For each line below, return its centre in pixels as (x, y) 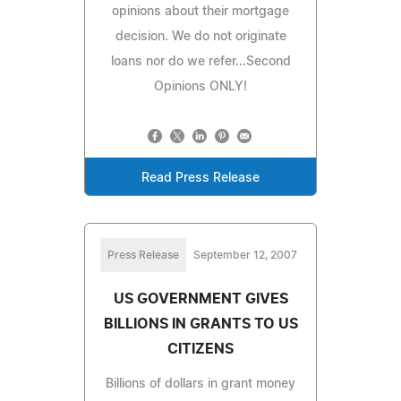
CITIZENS (200, 349)
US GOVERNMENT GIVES (200, 299)
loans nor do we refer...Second (200, 61)
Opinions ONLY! (200, 86)
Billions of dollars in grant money (200, 384)
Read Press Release (200, 178)
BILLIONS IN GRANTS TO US (200, 324)
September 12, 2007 (245, 255)
